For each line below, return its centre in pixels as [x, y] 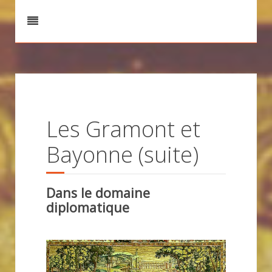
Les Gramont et [123, 129]
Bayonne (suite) [122, 155]
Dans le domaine [98, 193]
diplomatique [88, 207]
